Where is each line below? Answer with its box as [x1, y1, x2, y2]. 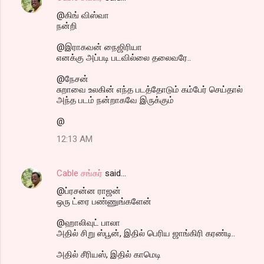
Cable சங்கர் [57, 168, 103, 179]
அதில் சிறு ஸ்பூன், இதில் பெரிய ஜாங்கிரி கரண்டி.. [57, 228, 235, 239]
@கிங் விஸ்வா [57, 10, 109, 21]
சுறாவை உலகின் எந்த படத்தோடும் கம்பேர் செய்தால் [57, 84, 243, 95]
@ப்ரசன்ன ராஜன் [57, 186, 121, 197]
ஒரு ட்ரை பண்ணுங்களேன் [57, 196, 151, 207]
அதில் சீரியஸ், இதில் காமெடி [57, 249, 161, 260]
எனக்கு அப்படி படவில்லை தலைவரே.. [57, 52, 191, 64]
